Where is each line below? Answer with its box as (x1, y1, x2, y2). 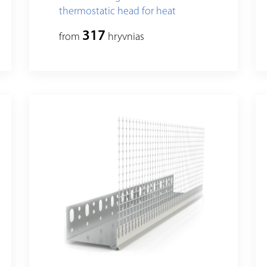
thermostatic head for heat (59, 6, 176, 18)
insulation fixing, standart (59, 21, 169, 33)
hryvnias (105, 32, 144, 44)
